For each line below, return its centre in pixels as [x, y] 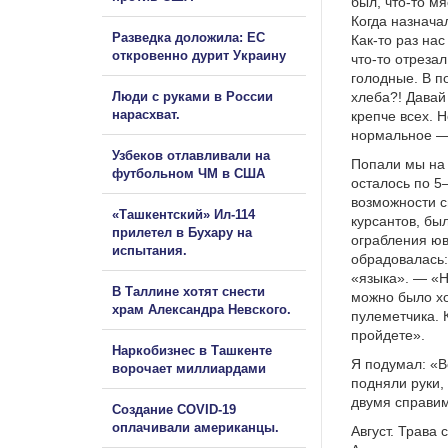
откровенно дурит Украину [199, 55]
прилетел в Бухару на [182, 232]
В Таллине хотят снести [188, 291]
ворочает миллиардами [189, 368]
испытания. [149, 250]
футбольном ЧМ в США [188, 173]
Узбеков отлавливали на [191, 155]
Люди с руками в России [192, 96]
